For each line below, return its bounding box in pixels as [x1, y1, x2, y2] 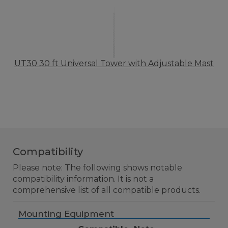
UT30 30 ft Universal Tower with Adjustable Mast [14, 59, 214, 68]
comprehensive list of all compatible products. [13, 185, 201, 195]
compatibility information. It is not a [13, 174, 154, 184]
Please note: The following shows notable [13, 163, 182, 173]
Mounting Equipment [18, 209, 114, 219]
